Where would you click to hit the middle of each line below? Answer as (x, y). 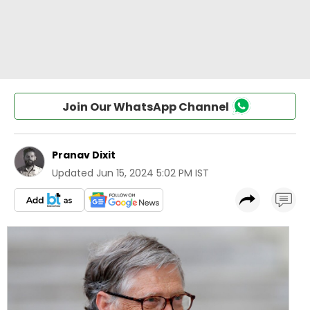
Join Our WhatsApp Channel (145, 107)
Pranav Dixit (84, 155)
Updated (73, 173)
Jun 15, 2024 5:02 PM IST (153, 173)
